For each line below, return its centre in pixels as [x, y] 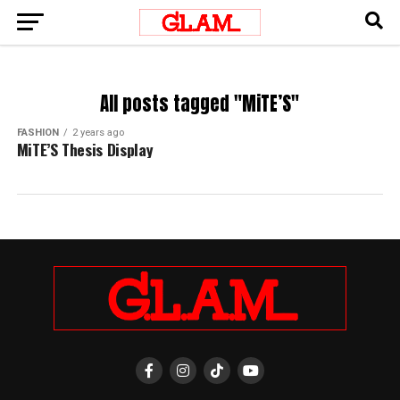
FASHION [37, 133]
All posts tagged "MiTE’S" [200, 104]
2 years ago [98, 133]
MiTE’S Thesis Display [85, 149]
